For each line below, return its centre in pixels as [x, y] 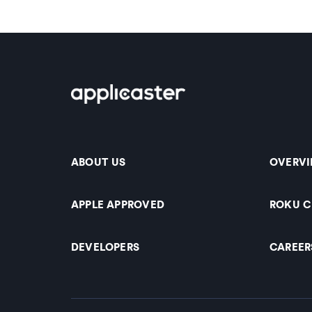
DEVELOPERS [106, 247]
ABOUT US [99, 162]
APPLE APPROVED [118, 205]
